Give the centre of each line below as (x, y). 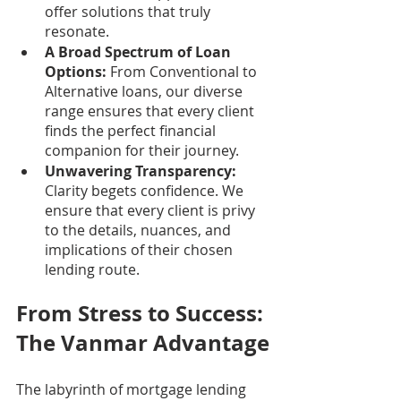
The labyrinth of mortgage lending (133, 389)
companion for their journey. (142, 150)
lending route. (92, 269)
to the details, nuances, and (140, 230)
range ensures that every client (151, 111)
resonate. (77, 31)
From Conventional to (183, 71)
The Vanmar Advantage (143, 342)
